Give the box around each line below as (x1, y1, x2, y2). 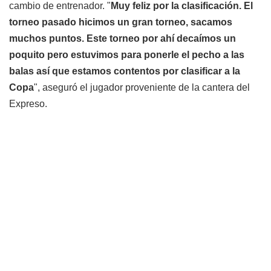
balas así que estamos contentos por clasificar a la (9, 65, 240, 76)
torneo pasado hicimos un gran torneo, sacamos (9, 16, 232, 27)
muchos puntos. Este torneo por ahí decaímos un (9, 33, 236, 44)
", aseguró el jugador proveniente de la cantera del (34, 82, 250, 93)
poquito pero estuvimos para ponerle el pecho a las (9, 49, 244, 60)
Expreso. (9, 98, 47, 109)
